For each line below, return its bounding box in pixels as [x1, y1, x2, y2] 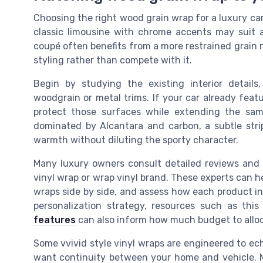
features [33, 214, 76, 226]
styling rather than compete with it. [33, 55, 192, 66]
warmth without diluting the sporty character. [33, 134, 238, 146]
